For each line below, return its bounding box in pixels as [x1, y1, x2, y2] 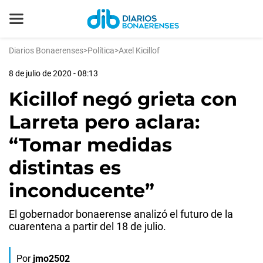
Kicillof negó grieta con [9, 87, 237, 110]
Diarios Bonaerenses [9, 46, 83, 55]
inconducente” [9, 179, 154, 202]
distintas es [9, 156, 121, 179]
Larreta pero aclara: [9, 110, 200, 133]
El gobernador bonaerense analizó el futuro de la [9, 208, 233, 220]
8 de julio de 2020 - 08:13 [9, 69, 98, 78]
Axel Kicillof [119, 46, 160, 55]
